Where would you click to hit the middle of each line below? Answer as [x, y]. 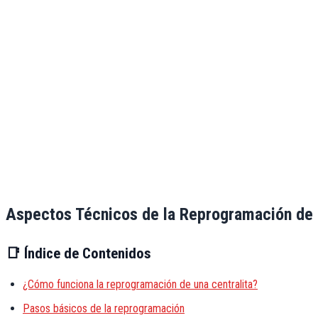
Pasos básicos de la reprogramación [104, 309]
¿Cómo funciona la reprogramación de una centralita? [140, 284]
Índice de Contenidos [86, 253]
